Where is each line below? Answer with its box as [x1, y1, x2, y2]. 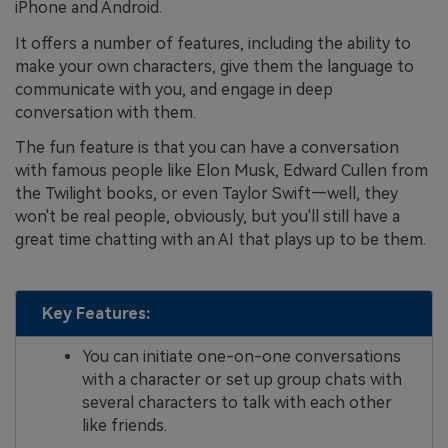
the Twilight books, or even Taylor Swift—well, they [15, 184, 398, 204]
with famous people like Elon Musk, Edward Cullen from [15, 161, 428, 181]
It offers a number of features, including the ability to [15, 33, 411, 53]
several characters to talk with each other [81, 392, 392, 412]
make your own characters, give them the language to [15, 56, 414, 76]
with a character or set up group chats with [81, 369, 402, 389]
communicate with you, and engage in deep [15, 79, 333, 99]
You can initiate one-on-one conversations [81, 346, 401, 366]
